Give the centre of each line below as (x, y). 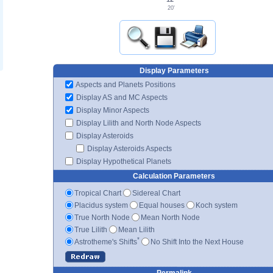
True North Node (102, 217)
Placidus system (101, 205)
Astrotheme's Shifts (106, 242)
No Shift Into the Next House (197, 242)
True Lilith (91, 229)
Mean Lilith (136, 229)
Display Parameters (174, 70)
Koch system (217, 205)
